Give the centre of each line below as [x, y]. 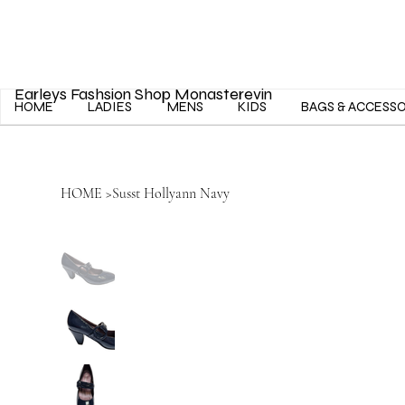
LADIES [110, 107]
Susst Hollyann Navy [171, 193]
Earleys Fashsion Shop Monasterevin [143, 94]
